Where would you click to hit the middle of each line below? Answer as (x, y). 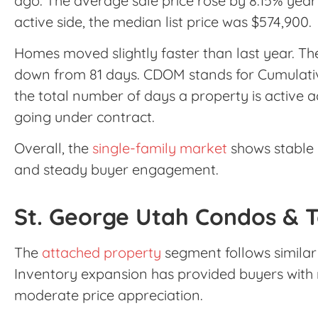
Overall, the (53, 148)
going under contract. (84, 116)
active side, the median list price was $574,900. (163, 21)
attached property (102, 252)
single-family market (160, 148)
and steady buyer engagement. (116, 170)
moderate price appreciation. (109, 295)
